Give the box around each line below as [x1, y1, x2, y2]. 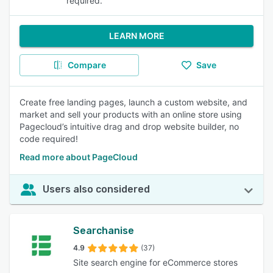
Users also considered [43, 183, 150, 195]
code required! [19, 133, 78, 144]
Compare [67, 60, 106, 70]
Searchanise [73, 225, 134, 236]
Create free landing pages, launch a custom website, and [19, 97, 247, 107]
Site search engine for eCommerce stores [73, 257, 238, 268]
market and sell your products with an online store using [19, 109, 242, 119]
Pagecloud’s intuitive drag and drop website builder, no [19, 121, 239, 132]
